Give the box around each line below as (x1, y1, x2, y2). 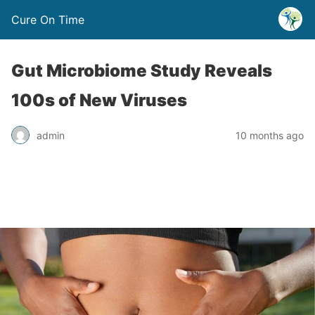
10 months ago (236, 129, 304, 141)
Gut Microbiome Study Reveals (11, 60, 272, 81)
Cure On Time (11, 13, 84, 27)
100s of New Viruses (11, 90, 187, 110)
